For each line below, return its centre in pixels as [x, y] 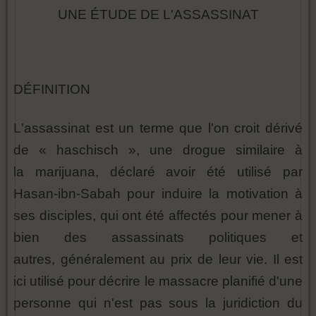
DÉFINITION [52, 90]
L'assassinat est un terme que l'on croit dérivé [158, 128]
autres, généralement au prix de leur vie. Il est [158, 260]
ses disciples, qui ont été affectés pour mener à [158, 216]
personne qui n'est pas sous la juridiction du [158, 303]
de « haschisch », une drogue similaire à [158, 150]
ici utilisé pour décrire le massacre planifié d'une [158, 281]
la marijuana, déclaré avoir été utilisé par [158, 172]
